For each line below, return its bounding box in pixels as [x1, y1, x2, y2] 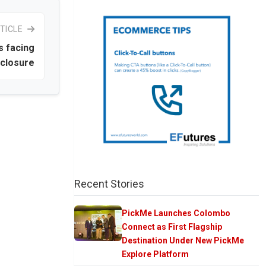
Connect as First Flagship [122, 221, 222, 232]
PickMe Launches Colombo [122, 208, 230, 218]
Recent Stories [74, 177, 144, 190]
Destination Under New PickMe [122, 235, 244, 245]
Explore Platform [122, 249, 189, 259]
